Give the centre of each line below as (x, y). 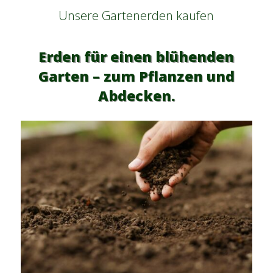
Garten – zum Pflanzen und (136, 76)
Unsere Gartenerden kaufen (136, 16)
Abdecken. (136, 96)
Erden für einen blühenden (136, 57)
